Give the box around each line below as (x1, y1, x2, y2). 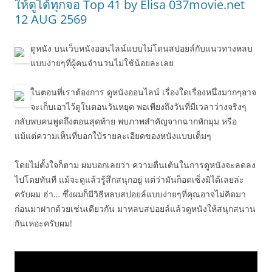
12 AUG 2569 (15, 11, 87, 27)
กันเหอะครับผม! (15, 217, 72, 229)
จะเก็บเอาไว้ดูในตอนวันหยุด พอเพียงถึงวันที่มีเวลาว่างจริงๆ (30, 101, 246, 112)
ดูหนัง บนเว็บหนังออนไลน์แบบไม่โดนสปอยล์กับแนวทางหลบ (30, 42, 253, 54)
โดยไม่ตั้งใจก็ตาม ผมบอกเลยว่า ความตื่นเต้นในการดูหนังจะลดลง (15, 159, 256, 171)
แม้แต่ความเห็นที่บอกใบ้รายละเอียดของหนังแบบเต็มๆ (15, 130, 211, 141)
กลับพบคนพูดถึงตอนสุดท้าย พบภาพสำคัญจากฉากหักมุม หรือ (15, 115, 237, 127)
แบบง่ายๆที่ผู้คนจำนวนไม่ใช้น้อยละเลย (30, 57, 174, 69)
